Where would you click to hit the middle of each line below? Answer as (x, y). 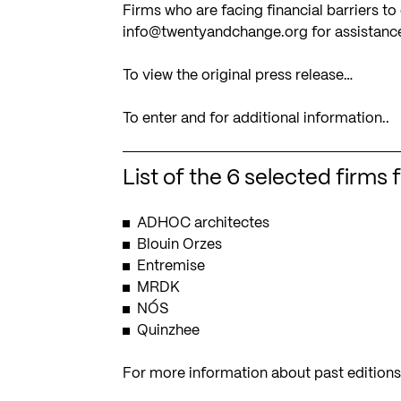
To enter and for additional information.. (256, 118)
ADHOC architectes (204, 223)
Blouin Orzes (180, 244)
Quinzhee (169, 330)
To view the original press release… (238, 75)
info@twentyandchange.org (216, 32)
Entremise (171, 266)
